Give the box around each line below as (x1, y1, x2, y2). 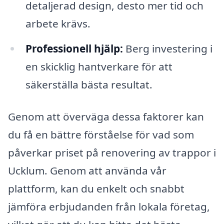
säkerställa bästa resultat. (25, 77, 152, 92)
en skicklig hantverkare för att (25, 59, 172, 74)
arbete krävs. (25, 16, 90, 31)
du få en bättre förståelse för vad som (8, 127, 194, 141)
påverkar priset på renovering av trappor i (8, 145, 216, 159)
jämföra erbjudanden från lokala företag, (8, 199, 210, 213)
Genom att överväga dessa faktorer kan (8, 109, 204, 123)
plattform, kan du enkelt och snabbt (8, 181, 184, 195)
